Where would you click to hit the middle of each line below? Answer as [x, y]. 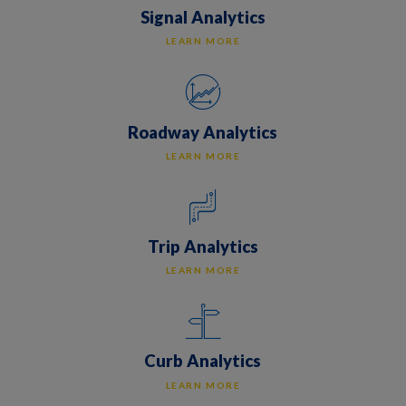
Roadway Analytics [203, 132]
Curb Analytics [203, 361]
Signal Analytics [203, 18]
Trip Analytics [203, 246]
